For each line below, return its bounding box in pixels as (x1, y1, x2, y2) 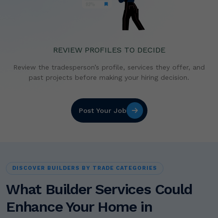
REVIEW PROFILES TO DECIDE (53, 45, 165, 55)
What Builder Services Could (6, 181, 192, 198)
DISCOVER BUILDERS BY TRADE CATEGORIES (12, 165, 157, 172)
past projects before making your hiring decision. (29, 73, 189, 82)
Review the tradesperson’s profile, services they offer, (13, 63, 193, 72)
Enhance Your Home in (6, 198, 152, 216)
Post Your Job (78, 106, 127, 114)
